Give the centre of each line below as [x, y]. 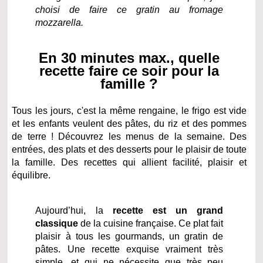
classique [57, 223]
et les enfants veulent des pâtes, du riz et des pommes [129, 123]
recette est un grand [168, 210]
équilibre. [31, 175]
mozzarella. [60, 22]
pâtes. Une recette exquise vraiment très [129, 249]
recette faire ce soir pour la [129, 70]
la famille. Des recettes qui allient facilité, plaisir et [129, 162]
